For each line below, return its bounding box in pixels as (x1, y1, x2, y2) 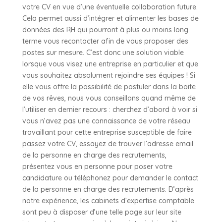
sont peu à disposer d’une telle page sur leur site (22, 207, 181, 217)
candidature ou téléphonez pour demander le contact (22, 173, 198, 182)
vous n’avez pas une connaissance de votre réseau (22, 116, 190, 125)
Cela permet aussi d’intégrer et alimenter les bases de (22, 13, 199, 23)
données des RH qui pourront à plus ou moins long (22, 25, 188, 34)
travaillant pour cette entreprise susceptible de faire (22, 127, 192, 137)
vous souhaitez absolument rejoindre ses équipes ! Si (22, 70, 195, 80)
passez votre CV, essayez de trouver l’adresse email (22, 139, 193, 148)
